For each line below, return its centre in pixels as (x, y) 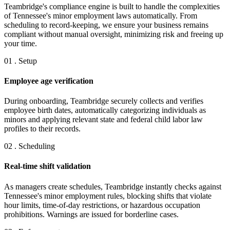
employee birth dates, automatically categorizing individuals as (105, 110)
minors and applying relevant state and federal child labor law (103, 120)
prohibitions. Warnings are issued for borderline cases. (91, 214)
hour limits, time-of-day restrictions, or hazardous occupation (102, 205)
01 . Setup (21, 61)
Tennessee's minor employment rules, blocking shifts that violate (108, 196)
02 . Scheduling (30, 146)
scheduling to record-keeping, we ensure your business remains (106, 25)
